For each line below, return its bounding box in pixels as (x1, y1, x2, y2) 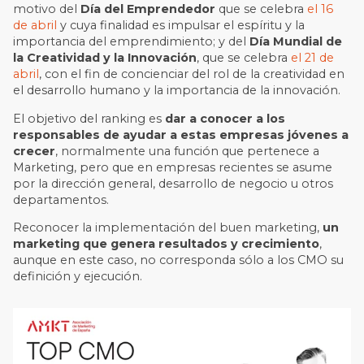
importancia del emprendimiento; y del (13, 34, 250, 50)
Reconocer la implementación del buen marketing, (13, 220, 323, 236)
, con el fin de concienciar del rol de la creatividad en (39, 67, 345, 82)
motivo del (13, 2, 81, 17)
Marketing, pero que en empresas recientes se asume (13, 159, 333, 175)
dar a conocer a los (165, 110, 286, 126)
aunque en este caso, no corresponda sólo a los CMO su (13, 253, 344, 268)
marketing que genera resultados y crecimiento (13, 236, 320, 252)
